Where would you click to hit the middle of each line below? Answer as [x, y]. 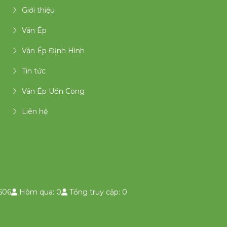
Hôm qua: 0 [39, 192]
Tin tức [34, 71]
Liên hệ [35, 112]
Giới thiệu [38, 10]
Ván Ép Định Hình [53, 51]
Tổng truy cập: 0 [97, 192]
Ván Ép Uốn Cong [53, 91]
